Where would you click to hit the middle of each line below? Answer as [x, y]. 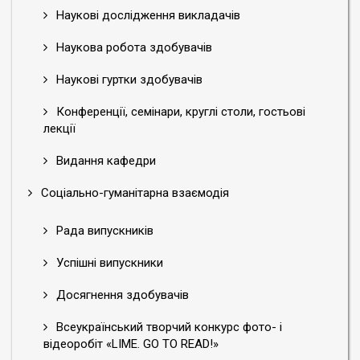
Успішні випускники [108, 263]
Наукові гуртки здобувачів [128, 80]
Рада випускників [103, 231]
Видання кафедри [104, 161]
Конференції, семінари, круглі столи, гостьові [179, 112]
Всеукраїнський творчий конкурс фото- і [168, 327]
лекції [59, 129]
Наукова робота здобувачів [133, 47]
